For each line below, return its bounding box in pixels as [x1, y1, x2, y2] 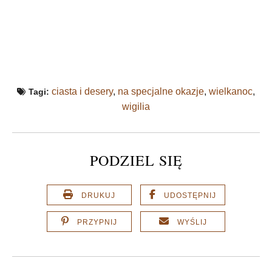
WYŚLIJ [177, 218, 207, 227]
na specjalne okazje [118, 86, 204, 97]
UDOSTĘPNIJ [164, 191, 216, 200]
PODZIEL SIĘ [89, 151, 183, 171]
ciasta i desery [52, 86, 113, 97]
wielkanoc [209, 86, 253, 97]
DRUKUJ [81, 191, 115, 200]
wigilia [122, 101, 150, 112]
